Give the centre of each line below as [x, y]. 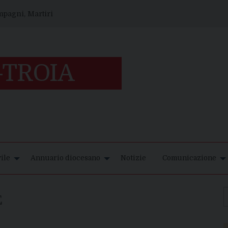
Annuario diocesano [65, 158]
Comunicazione [189, 158]
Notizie [133, 158]
